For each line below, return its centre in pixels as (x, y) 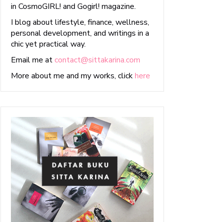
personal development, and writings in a (80, 33)
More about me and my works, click (73, 76)
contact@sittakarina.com (97, 60)
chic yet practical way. (48, 44)
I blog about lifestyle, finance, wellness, (80, 22)
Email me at (33, 60)
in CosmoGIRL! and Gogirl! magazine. (73, 6)
